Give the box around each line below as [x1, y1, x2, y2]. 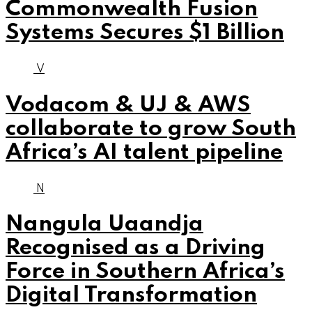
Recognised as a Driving [6, 237, 265, 260]
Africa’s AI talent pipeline [6, 141, 283, 164]
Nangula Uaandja [6, 213, 203, 237]
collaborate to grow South [6, 117, 296, 141]
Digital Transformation [6, 284, 257, 308]
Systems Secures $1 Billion [6, 21, 284, 45]
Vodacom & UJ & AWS [6, 93, 251, 117]
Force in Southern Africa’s [6, 260, 285, 284]
